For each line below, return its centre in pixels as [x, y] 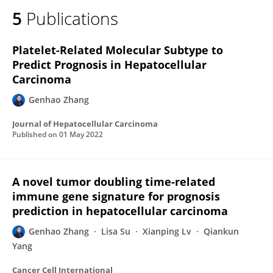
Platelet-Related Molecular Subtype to [118, 50]
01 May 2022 [81, 134]
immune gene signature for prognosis [116, 196]
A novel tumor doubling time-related [114, 182]
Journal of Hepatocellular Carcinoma [85, 124]
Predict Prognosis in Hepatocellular [109, 65]
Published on [36, 134]
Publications [72, 18]
